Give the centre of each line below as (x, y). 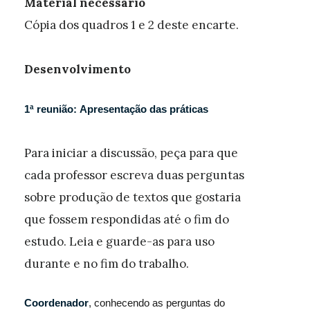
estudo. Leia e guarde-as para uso (119, 241)
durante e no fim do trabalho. (107, 264)
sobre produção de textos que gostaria (133, 197)
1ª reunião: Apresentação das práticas (116, 109)
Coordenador (56, 303)
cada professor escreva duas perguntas (134, 175)
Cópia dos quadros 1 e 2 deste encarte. (131, 25)
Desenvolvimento (77, 69)
